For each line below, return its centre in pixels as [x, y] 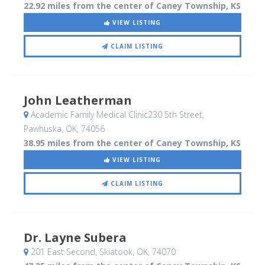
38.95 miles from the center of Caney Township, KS [132, 143]
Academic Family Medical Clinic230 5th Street [115, 115]
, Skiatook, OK [122, 252]
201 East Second [62, 252]
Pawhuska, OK [50, 129]
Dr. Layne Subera [75, 238]
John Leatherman [78, 101]
